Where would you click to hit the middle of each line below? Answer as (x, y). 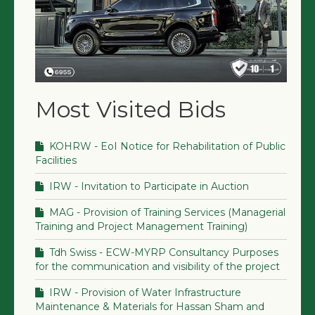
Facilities (56, 160)
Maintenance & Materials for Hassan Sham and (150, 306)
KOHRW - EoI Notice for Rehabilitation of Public (166, 146)
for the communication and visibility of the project (157, 266)
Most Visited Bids (130, 109)
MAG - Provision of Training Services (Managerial (166, 212)
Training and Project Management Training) (141, 226)
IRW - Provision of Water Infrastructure (144, 292)
